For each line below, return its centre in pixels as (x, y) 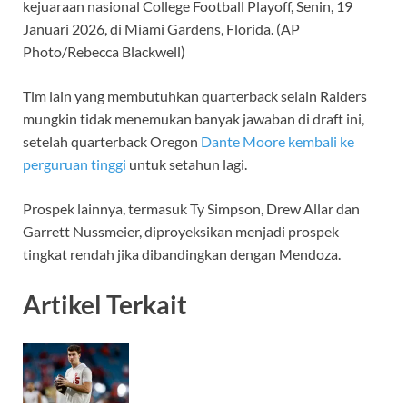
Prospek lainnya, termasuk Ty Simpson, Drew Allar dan (191, 208)
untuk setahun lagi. (187, 164)
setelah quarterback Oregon (112, 141)
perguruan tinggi (74, 164)
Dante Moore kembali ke (278, 141)
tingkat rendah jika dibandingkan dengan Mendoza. (182, 253)
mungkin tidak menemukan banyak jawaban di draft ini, (194, 118)
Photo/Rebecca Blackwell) (104, 51)
